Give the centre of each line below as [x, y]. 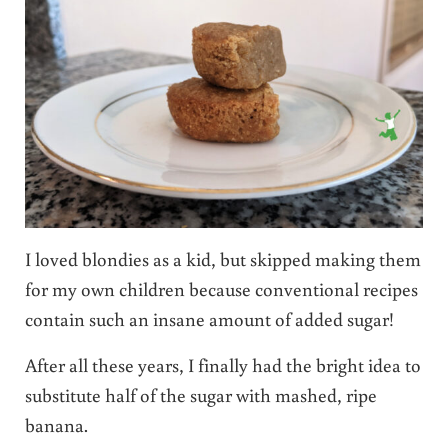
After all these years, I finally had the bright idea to [222, 364]
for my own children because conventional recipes [221, 288]
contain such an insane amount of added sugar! [209, 318]
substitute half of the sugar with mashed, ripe [200, 394]
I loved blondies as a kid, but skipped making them [222, 258]
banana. [56, 424]
